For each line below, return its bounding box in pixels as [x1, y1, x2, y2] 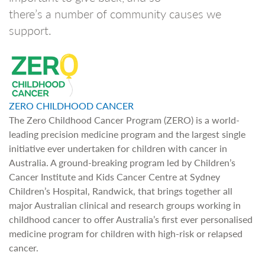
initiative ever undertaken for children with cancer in [9, 141, 227, 155]
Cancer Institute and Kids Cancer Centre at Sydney [9, 170, 220, 183]
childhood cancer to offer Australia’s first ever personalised [9, 212, 253, 226]
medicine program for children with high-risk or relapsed [9, 227, 243, 240]
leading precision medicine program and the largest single [9, 127, 245, 141]
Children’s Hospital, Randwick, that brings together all [9, 184, 232, 198]
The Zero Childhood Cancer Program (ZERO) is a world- [9, 113, 240, 127]
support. [9, 22, 51, 38]
